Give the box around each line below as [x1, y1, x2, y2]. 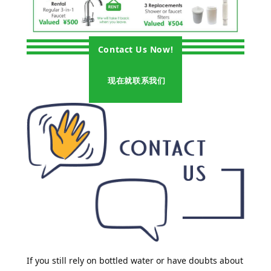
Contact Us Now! [97, 44, 174, 56]
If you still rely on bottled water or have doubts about [26, 254, 243, 266]
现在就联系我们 [105, 74, 166, 86]
